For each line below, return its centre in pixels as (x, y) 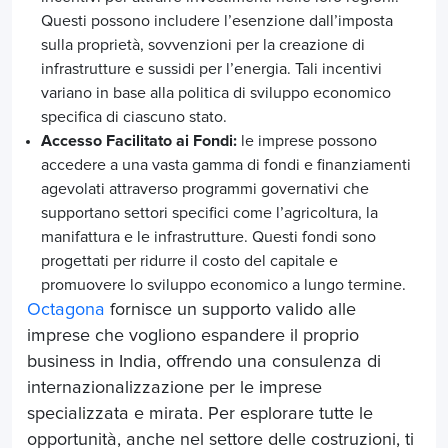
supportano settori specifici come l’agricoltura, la (209, 212)
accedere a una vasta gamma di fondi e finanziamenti (226, 164)
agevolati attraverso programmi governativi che (205, 188)
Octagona (66, 309)
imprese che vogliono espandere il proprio (193, 335)
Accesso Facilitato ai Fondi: (139, 140)
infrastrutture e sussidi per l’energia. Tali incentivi (211, 68)
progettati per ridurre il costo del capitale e (189, 260)
